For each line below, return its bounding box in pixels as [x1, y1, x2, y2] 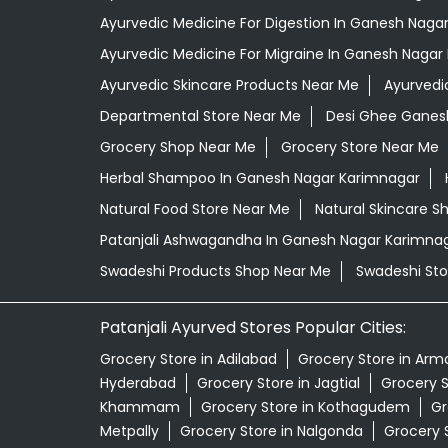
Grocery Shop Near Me [99, 137, 256, 158]
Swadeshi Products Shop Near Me [99, 261, 331, 282]
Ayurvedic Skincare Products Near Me [99, 75, 359, 96]
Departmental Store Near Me [99, 106, 301, 127]
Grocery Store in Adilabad [99, 349, 277, 370]
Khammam [99, 397, 180, 418]
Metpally [99, 421, 159, 442]
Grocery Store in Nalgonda [179, 421, 363, 442]
